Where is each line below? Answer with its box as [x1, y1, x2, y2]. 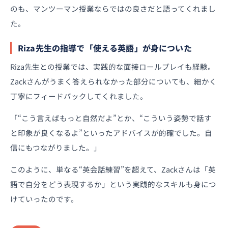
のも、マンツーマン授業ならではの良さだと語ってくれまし [10, 3, 216, 14]
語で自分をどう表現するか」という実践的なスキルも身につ [10, 178, 216, 189]
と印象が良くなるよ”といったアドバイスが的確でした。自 [10, 127, 212, 138]
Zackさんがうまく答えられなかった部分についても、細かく [10, 75, 217, 87]
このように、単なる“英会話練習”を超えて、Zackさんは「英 [10, 163, 216, 175]
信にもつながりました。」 [10, 141, 101, 153]
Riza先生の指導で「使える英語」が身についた [18, 41, 192, 54]
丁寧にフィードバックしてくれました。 [10, 90, 148, 101]
